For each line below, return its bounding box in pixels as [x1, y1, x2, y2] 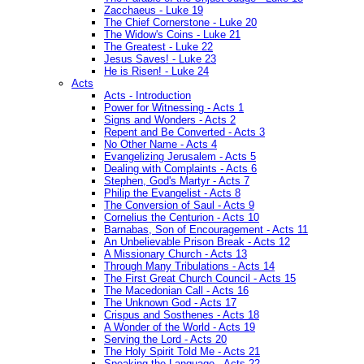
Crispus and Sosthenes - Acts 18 [104, 309, 259, 322]
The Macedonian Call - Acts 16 [104, 284, 249, 297]
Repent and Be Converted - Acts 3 [104, 126, 265, 139]
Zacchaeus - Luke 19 [104, 4, 203, 17]
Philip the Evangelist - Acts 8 [104, 187, 240, 200]
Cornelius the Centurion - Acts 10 [104, 211, 259, 224]
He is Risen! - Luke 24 [104, 65, 209, 78]
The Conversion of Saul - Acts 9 [104, 199, 254, 212]
